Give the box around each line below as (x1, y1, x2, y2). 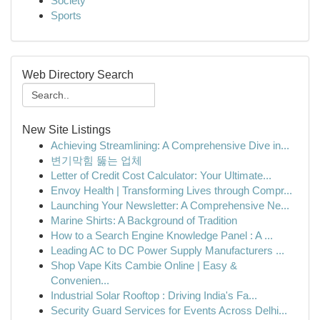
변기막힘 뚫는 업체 (51, 154, 142, 166)
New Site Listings (22, 124, 111, 136)
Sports (51, 9, 81, 21)
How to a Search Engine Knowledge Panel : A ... (51, 229, 273, 241)
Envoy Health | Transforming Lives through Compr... (51, 184, 292, 196)
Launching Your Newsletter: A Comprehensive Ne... (51, 199, 289, 211)
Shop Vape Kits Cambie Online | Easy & (51, 259, 237, 271)
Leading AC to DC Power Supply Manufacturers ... (51, 244, 284, 256)
